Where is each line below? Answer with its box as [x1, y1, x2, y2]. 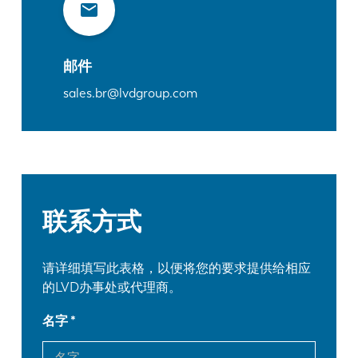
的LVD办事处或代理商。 [42, 280, 182, 296]
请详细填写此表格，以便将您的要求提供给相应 [42, 261, 312, 276]
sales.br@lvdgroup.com [62, 86, 197, 101]
